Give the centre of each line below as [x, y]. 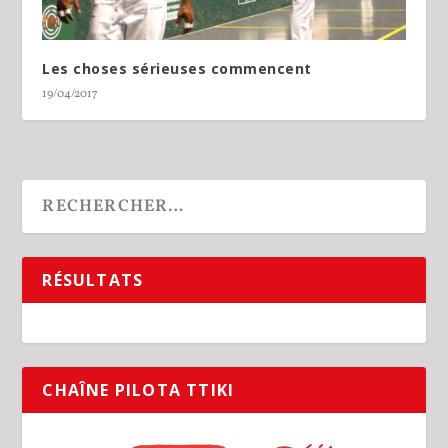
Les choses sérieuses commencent [177, 68]
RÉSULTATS [93, 279]
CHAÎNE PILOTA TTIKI [138, 389]
